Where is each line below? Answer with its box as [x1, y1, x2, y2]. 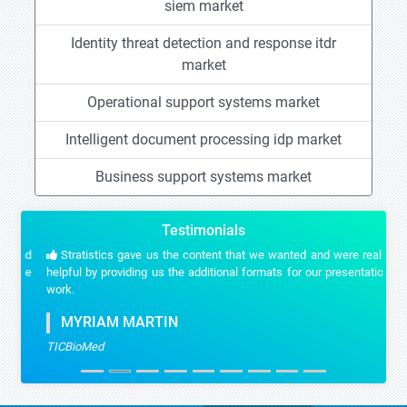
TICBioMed [32, 340, 89, 353]
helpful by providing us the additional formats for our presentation [32, 265, 375, 279]
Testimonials [162, 222, 245, 239]
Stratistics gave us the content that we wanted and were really [43, 248, 375, 262]
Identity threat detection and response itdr [71, 35, 336, 52]
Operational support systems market [87, 94, 320, 111]
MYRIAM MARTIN [35, 314, 164, 331]
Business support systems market [95, 168, 312, 185]
